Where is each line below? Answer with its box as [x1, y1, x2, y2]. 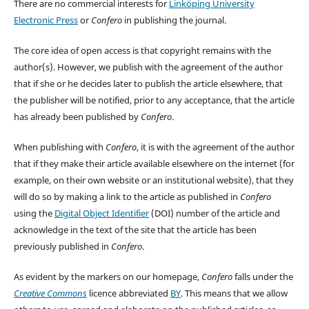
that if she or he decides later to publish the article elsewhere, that [13, 77, 283, 90]
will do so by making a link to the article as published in [13, 190, 240, 203]
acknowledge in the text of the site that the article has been [13, 223, 257, 237]
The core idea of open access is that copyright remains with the [13, 44, 271, 57]
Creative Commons [13, 287, 87, 300]
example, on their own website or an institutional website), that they [13, 174, 294, 187]
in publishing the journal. [121, 14, 226, 27]
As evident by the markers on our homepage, [13, 270, 201, 283]
